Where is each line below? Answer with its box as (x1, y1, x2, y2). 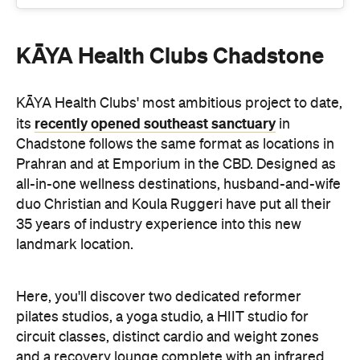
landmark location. (16, 165, 133, 180)
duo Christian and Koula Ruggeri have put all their (16, 125, 331, 140)
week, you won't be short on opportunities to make (16, 337, 339, 353)
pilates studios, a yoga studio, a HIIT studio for (16, 237, 309, 252)
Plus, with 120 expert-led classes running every (16, 317, 316, 333)
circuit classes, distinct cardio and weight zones (16, 257, 319, 272)
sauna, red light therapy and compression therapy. (16, 297, 337, 313)
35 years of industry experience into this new (16, 145, 301, 160)
